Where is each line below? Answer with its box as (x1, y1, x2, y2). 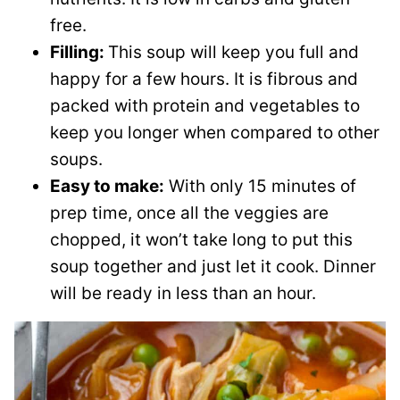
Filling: (50, 41, 108, 62)
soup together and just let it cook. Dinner (50, 255, 376, 277)
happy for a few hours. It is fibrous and (50, 68, 358, 89)
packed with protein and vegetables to (50, 95, 360, 116)
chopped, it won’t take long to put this (50, 229, 353, 250)
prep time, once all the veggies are (50, 202, 329, 223)
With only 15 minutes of (164, 175, 356, 196)
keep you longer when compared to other (50, 121, 379, 143)
